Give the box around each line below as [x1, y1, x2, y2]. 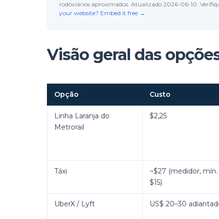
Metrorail [54, 123, 84, 131]
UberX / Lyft [54, 199, 95, 208]
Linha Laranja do [54, 111, 109, 120]
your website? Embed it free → [59, 9, 145, 17]
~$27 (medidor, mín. [150, 167, 218, 175]
